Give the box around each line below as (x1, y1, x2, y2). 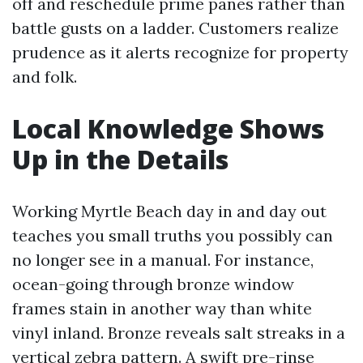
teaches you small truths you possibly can (12, 225, 333, 246)
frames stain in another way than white (12, 298, 312, 318)
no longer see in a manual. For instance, (12, 250, 314, 270)
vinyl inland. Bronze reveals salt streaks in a (12, 322, 345, 343)
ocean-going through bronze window (12, 274, 294, 294)
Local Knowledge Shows (12, 111, 324, 146)
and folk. (12, 66, 77, 87)
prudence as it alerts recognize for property (12, 42, 348, 62)
